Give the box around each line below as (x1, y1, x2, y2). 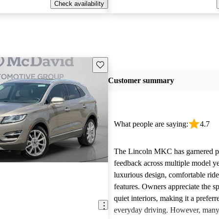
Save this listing (95, 60, 141, 68)
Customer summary (108, 76, 174, 85)
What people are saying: (113, 120, 188, 128)
